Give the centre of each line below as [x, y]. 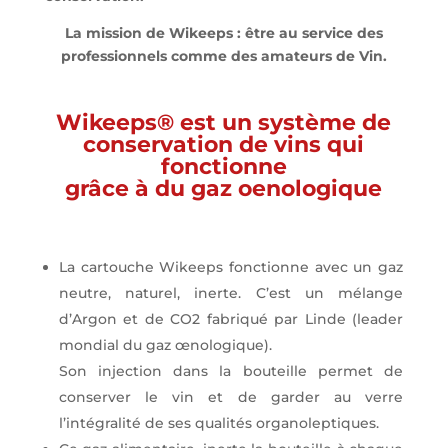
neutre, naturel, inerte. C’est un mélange [231, 293]
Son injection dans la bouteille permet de [231, 371]
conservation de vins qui [224, 145]
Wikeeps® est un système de [224, 123]
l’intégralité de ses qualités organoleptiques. [218, 423]
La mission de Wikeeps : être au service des [223, 33]
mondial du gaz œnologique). [165, 345]
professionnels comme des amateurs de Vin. [223, 56]
